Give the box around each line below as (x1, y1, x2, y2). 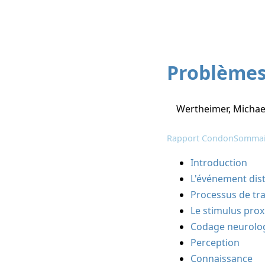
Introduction (190, 156, 248, 170)
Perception (190, 236, 240, 250)
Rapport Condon (167, 132, 234, 144)
